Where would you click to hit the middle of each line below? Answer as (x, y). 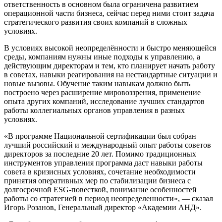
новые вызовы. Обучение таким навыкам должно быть (97, 83)
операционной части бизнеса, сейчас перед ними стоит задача (109, 13)
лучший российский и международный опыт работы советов (108, 145)
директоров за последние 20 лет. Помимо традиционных (100, 154)
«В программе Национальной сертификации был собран (100, 136)
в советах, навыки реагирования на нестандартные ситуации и (111, 74)
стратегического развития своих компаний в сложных (96, 22)
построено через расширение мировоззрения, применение (102, 92)
